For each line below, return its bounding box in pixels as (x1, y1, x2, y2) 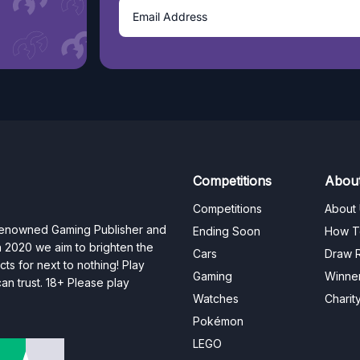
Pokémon (193, 314, 243, 329)
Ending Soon (193, 224, 260, 239)
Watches (193, 292, 239, 306)
